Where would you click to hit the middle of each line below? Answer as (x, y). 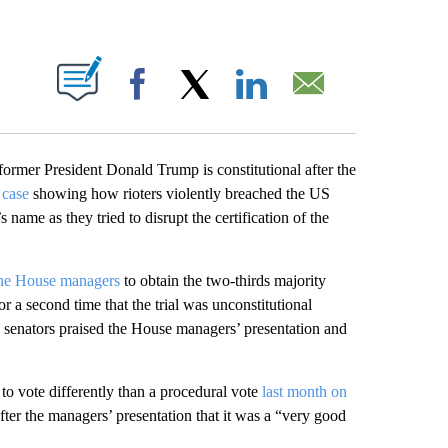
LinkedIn (303, 103)
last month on (304, 391)
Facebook (193, 103)
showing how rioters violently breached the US (181, 193)
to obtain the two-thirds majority (224, 280)
